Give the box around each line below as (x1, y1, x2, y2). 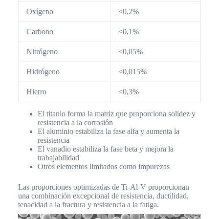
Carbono (26, 27, 53, 36)
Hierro (26, 88, 46, 96)
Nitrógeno (26, 47, 58, 56)
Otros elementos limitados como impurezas (37, 162, 170, 171)
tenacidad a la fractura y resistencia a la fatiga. (18, 200, 159, 209)
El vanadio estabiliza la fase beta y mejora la (37, 145, 174, 153)
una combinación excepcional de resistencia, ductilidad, (18, 192, 189, 200)
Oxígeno (26, 7, 53, 16)
